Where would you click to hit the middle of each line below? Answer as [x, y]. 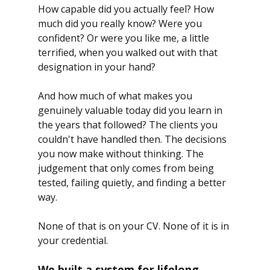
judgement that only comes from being [127, 168]
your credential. [73, 241]
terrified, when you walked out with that [129, 53]
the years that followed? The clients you [129, 125]
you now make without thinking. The [122, 154]
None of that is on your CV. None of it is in [134, 226]
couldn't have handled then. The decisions [133, 140]
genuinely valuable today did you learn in [131, 111]
